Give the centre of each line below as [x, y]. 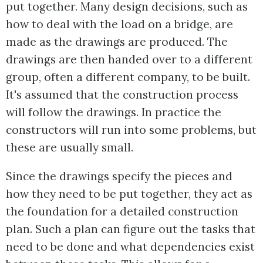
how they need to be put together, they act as [129, 193]
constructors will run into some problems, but [131, 129]
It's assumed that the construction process [122, 94]
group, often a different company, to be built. [128, 77]
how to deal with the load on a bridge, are [119, 24]
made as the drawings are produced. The [117, 41]
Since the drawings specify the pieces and [119, 176]
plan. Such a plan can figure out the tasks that [131, 229]
